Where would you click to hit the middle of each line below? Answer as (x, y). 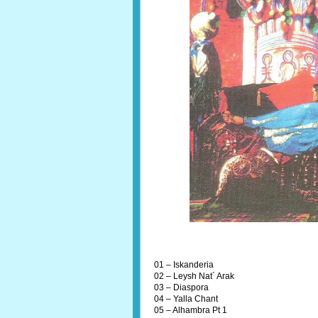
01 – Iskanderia (184, 265)
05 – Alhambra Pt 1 (191, 310)
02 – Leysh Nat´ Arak (194, 276)
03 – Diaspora (181, 287)
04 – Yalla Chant (186, 299)
